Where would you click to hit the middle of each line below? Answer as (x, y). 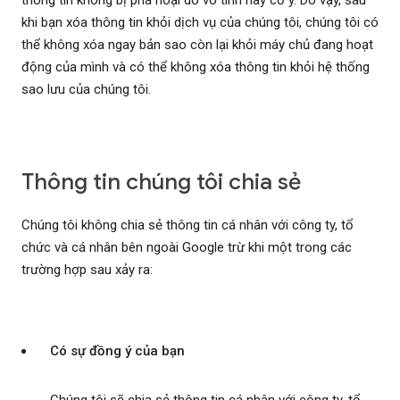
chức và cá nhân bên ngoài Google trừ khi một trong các (187, 248)
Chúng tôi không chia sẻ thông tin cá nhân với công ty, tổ (187, 225)
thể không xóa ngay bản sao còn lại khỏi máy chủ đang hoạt (197, 45)
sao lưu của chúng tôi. (86, 90)
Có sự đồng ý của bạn (117, 351)
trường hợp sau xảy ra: (87, 270)
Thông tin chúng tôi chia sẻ (161, 182)
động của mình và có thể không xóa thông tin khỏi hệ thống (196, 67)
